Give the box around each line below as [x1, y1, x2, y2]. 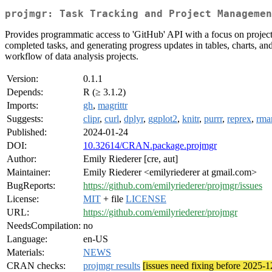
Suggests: [7, 114, 43, 124]
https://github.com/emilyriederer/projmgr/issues [83, 180, 262, 191]
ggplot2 [148, 114, 177, 124]
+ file [101, 194, 126, 205]
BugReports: [7, 180, 55, 191]
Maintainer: [7, 167, 50, 178]
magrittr [98, 100, 127, 111]
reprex [227, 114, 251, 124]
